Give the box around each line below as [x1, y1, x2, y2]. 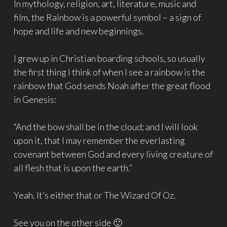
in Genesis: [14, 94, 56, 105]
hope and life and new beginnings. [14, 25, 144, 37]
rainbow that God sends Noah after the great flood [14, 80, 210, 92]
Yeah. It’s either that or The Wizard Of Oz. [14, 190, 176, 201]
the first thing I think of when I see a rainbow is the [14, 66, 205, 78]
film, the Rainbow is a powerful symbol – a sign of [14, 12, 201, 23]
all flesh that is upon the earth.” [14, 162, 132, 174]
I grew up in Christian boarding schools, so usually [14, 53, 205, 64]
